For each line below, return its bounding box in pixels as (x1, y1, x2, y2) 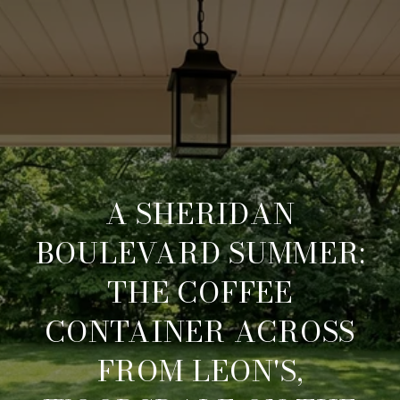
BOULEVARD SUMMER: (35, 231, 365, 275)
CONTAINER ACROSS (45, 310, 355, 354)
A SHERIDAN (104, 192, 296, 236)
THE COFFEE (107, 271, 293, 314)
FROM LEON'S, (96, 349, 304, 393)
